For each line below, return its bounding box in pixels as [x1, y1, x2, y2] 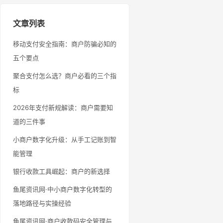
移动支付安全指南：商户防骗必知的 [13, 40, 116, 48]
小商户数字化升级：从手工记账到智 [13, 135, 116, 143]
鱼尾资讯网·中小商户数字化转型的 [13, 185, 112, 193]
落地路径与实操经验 [13, 199, 71, 207]
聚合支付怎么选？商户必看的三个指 [13, 72, 116, 80]
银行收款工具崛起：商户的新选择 [13, 167, 110, 175]
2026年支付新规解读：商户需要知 [13, 104, 113, 111]
